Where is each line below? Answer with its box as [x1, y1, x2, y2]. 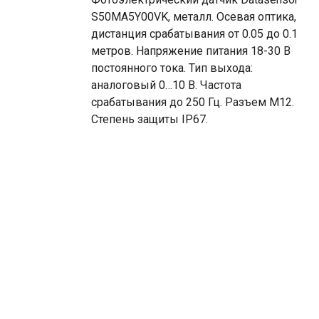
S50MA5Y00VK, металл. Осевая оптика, [91, 10, 296, 23]
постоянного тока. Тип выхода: [91, 61, 253, 75]
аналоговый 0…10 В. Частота [91, 78, 241, 92]
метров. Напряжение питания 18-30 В [91, 44, 291, 58]
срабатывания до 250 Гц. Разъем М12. [91, 95, 294, 109]
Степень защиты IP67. [91, 113, 208, 126]
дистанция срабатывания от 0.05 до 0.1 [91, 27, 298, 41]
